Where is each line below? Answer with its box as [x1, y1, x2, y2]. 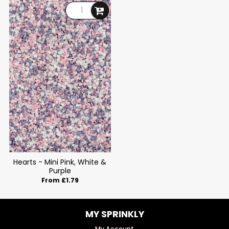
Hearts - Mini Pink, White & [13, 156, 107, 167]
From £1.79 [41, 176, 79, 185]
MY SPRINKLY [85, 208, 144, 220]
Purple [49, 165, 71, 176]
